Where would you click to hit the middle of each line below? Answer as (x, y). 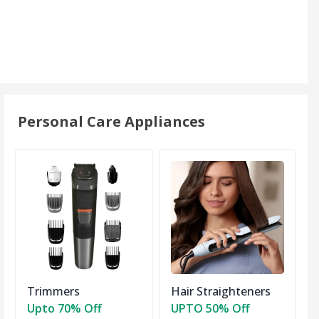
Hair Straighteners (220, 292)
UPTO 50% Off (210, 309)
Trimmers (54, 292)
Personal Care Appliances (112, 121)
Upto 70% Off (65, 309)
